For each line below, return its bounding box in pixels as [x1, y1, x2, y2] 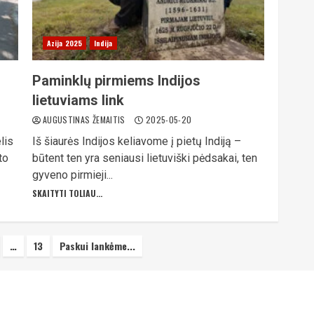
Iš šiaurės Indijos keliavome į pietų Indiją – [32, 135, 241, 148]
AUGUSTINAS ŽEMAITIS [42, 114, 128, 125]
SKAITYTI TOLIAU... [32, 187, 102, 199]
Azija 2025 [46, 38, 82, 48]
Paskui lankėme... [60, 238, 136, 253]
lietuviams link [32, 92, 124, 109]
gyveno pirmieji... [32, 168, 113, 182]
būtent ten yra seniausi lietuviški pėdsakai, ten [32, 151, 257, 165]
